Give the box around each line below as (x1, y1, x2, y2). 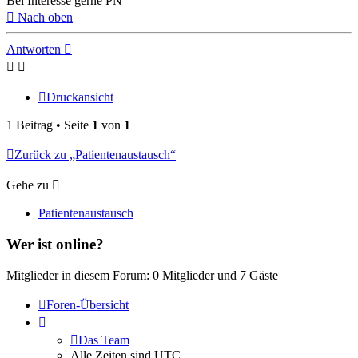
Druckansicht (46, 90, 113, 105)
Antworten (6, 42, 61, 57)
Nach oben (18, 10, 73, 25)
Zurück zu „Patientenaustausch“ (14, 148, 176, 162)
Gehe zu (6, 178, 49, 193)
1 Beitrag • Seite (6, 118, 92, 133)
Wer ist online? (6, 236, 104, 253)
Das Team (78, 332, 129, 347)
